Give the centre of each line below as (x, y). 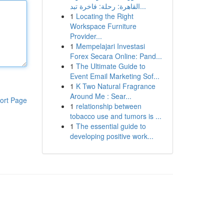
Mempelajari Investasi (110, 46)
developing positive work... (111, 136)
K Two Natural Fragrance (115, 86)
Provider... (86, 36)
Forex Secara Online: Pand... (116, 56)
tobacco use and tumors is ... (115, 116)
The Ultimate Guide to (110, 66)
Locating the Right (104, 16)
